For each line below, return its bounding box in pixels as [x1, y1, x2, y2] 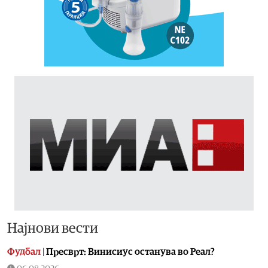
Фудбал [7, 246, 41, 257]
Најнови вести [7, 221, 98, 236]
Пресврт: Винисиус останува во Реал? [46, 246, 215, 257]
